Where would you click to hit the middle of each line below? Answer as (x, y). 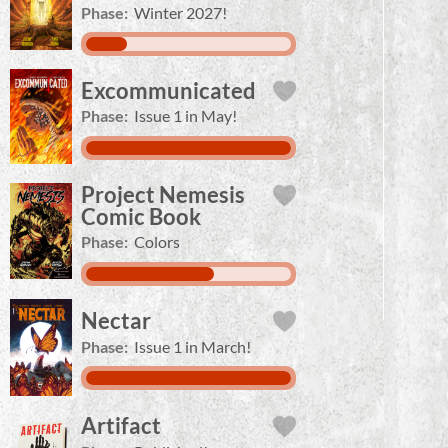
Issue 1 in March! (193, 347)
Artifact (121, 426)
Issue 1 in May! (186, 116)
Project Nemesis (163, 194)
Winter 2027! (181, 12)
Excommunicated (168, 90)
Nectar (116, 321)
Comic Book (141, 216)
